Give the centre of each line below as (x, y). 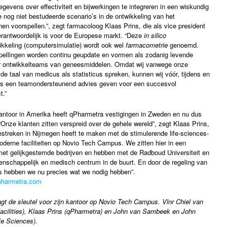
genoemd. (183, 45)
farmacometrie (147, 45)
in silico (155, 35)
